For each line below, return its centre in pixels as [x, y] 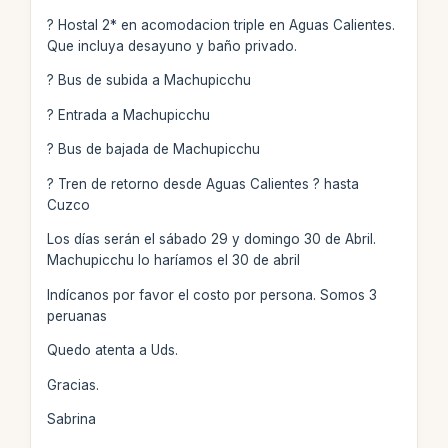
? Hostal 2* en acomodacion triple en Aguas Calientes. [220, 24]
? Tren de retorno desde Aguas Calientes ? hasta [202, 183]
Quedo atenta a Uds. [112, 350]
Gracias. [72, 384]
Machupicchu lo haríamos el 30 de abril [173, 260]
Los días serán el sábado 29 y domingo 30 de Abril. [211, 239]
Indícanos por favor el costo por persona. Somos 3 [211, 294]
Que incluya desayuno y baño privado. [171, 45]
